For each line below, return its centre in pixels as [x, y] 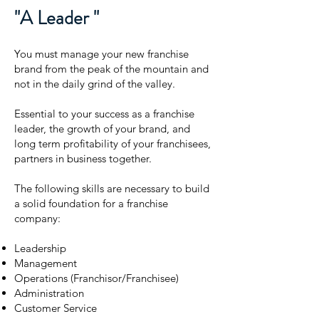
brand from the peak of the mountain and [111, 69]
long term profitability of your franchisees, [113, 143]
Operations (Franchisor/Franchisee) [96, 278]
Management [46, 263]
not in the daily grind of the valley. [95, 84]
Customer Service [56, 308]
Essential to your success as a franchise [104, 114]
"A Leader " [57, 18]
